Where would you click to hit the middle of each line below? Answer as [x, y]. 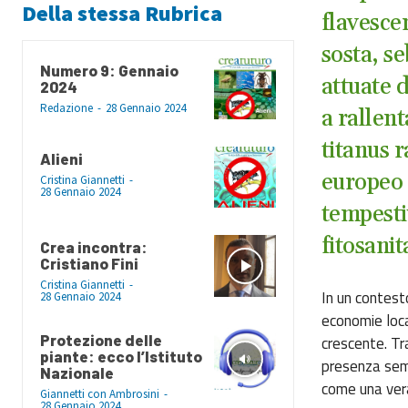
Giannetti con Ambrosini [100, 394]
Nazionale [77, 373]
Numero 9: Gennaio [109, 70]
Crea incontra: [94, 247]
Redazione [66, 107]
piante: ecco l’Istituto [121, 357]
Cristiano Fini [89, 264]
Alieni [61, 159]
